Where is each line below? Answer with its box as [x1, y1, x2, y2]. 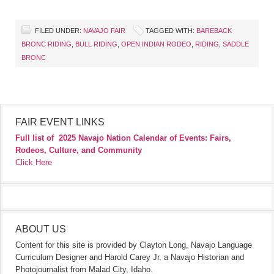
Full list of [15, 133, 54, 143]
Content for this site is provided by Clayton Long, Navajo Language [15, 240, 252, 250]
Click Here [15, 157, 52, 167]
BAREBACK [196, 26, 232, 34]
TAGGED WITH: [146, 26, 196, 34]
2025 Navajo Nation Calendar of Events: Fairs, [59, 133, 231, 143]
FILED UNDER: [35, 26, 83, 34]
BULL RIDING [75, 40, 117, 48]
